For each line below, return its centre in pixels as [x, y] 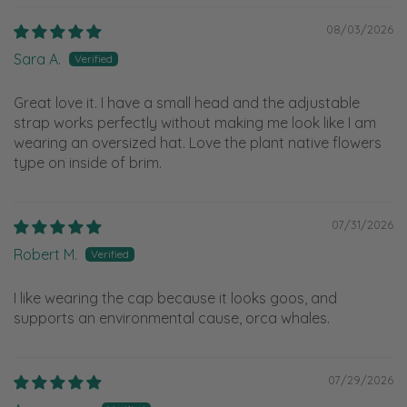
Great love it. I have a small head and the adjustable [187, 103]
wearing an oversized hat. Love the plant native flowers [198, 143]
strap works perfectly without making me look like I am [195, 123]
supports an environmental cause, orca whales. [172, 318]
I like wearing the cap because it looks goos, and [175, 298]
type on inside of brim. [88, 163]
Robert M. [45, 254]
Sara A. [37, 59]
